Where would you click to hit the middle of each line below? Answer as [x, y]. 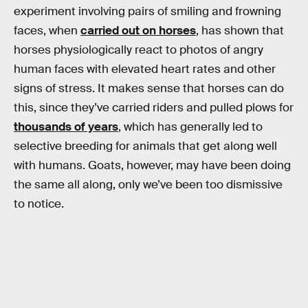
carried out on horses [138, 30]
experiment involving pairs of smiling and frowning [147, 11]
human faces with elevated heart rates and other [145, 69]
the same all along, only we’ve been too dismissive [148, 184]
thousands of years [66, 126]
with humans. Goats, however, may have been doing [152, 165]
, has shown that [240, 30]
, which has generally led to [190, 126]
